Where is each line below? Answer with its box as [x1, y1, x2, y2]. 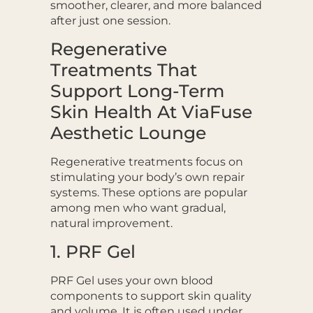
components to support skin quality [50, 289, 252, 303]
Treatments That [50, 59, 197, 81]
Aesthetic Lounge [50, 122, 206, 144]
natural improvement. [50, 217, 173, 231]
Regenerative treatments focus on [50, 155, 243, 169]
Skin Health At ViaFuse [50, 101, 252, 123]
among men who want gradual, [50, 201, 226, 215]
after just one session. [50, 13, 170, 27]
